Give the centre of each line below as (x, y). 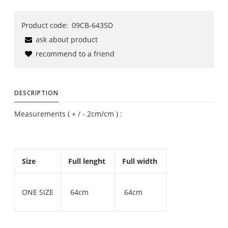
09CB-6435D (92, 25)
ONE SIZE (38, 192)
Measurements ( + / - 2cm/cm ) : (68, 114)
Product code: (45, 25)
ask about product (67, 40)
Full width (141, 161)
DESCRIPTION (36, 93)
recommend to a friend (75, 54)
